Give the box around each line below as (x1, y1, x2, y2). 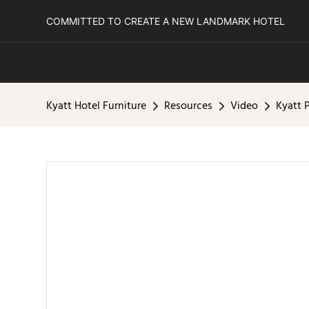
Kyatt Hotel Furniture (46, 97, 147, 115)
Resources (164, 97, 213, 115)
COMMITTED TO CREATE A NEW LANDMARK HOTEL (46, 14, 286, 27)
